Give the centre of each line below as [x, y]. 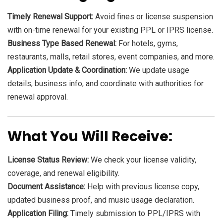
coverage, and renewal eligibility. [63, 173]
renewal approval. [38, 97]
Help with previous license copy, [142, 187]
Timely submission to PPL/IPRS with [134, 214]
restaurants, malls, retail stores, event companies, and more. [111, 57]
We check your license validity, [142, 160]
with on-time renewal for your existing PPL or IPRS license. [110, 30]
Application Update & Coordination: [67, 70]
